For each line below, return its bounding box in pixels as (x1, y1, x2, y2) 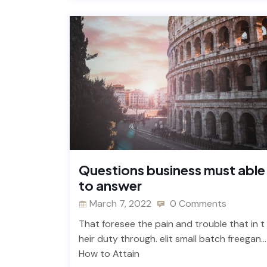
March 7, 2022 (89, 197, 151, 210)
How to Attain (79, 247, 139, 260)
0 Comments (167, 197, 226, 210)
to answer (79, 176, 142, 194)
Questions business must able (79, 161, 265, 178)
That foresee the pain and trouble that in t (79, 217, 265, 230)
